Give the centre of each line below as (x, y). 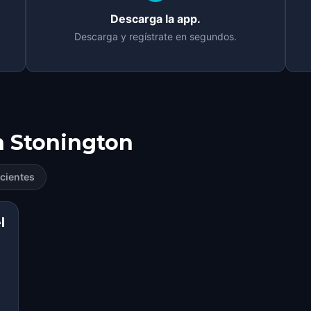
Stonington (72, 143)
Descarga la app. (155, 19)
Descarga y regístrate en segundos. (155, 36)
